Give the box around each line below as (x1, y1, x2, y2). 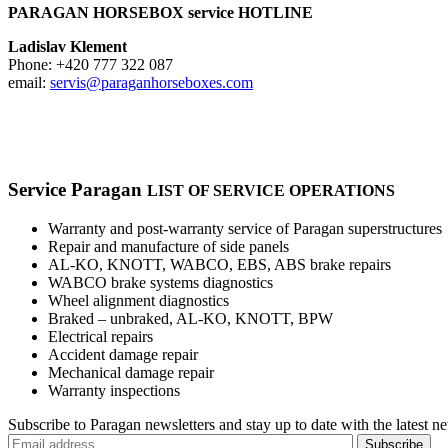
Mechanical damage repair (48, 363, 214, 381)
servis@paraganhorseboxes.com (50, 74, 253, 92)
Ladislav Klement (8, 38, 127, 56)
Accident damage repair (48, 345, 198, 363)
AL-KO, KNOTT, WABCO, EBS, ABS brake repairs (48, 255, 391, 273)
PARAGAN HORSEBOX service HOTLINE (8, 4, 313, 22)
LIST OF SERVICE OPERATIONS (147, 181, 395, 199)
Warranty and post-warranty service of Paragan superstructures (48, 219, 442, 237)
